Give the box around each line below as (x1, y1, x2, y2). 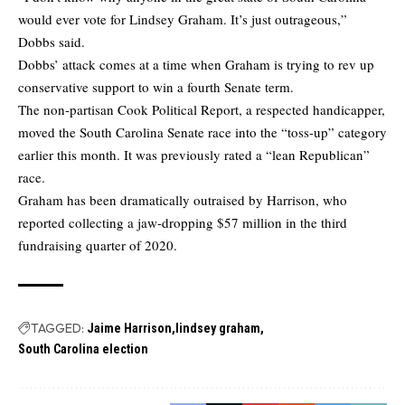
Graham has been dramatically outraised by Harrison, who (18, 190, 347, 209)
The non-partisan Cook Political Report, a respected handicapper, (18, 99, 385, 118)
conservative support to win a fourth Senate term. (18, 77, 294, 96)
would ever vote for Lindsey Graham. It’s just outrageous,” (18, 9, 347, 28)
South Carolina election (18, 341, 148, 356)
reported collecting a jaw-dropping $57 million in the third (18, 212, 347, 231)
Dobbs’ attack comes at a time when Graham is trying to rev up (18, 54, 374, 73)
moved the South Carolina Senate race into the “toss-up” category (18, 122, 387, 141)
